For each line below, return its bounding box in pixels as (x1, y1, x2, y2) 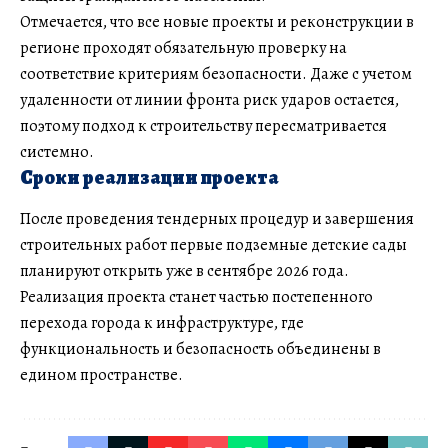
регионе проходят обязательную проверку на (20, 36, 347, 59)
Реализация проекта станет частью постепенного (20, 286, 373, 309)
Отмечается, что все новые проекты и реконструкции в (20, 10, 414, 33)
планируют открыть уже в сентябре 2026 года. (20, 260, 349, 283)
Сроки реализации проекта (20, 163, 279, 191)
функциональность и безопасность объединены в (20, 338, 381, 361)
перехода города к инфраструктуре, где (20, 312, 304, 335)
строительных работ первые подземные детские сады (20, 234, 407, 257)
